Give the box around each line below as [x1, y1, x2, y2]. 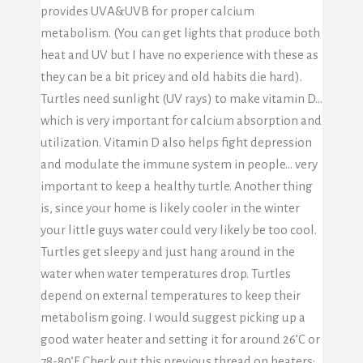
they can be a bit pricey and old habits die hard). [41, 69, 302, 83]
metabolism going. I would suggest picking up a [41, 310, 305, 324]
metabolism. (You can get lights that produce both [41, 25, 320, 40]
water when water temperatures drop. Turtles [41, 266, 291, 280]
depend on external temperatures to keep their [41, 288, 301, 302]
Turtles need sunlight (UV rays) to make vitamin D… [41, 91, 322, 105]
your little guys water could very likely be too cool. [41, 222, 317, 237]
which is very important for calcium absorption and [41, 113, 322, 127]
